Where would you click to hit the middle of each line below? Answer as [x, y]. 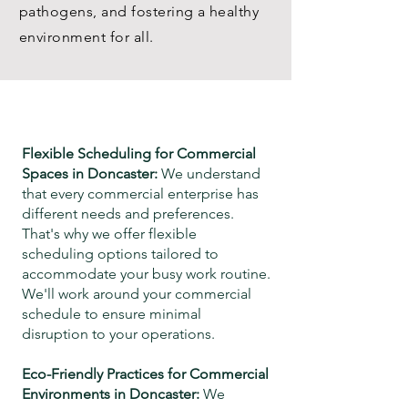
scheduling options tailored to [120, 254]
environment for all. [87, 37]
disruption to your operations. [118, 334]
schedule [51, 314]
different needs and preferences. [128, 214]
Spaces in [55, 173]
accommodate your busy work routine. [146, 274]
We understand [209, 173]
